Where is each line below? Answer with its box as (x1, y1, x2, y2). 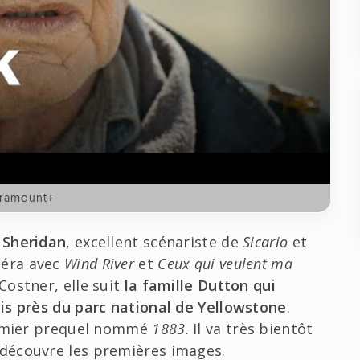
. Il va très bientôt (185, 319, 313, 339)
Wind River (64, 254, 139, 274)
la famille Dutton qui (124, 276, 276, 296)
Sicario (243, 232, 292, 252)
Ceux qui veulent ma (157, 254, 292, 274)
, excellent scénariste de (66, 232, 243, 252)
